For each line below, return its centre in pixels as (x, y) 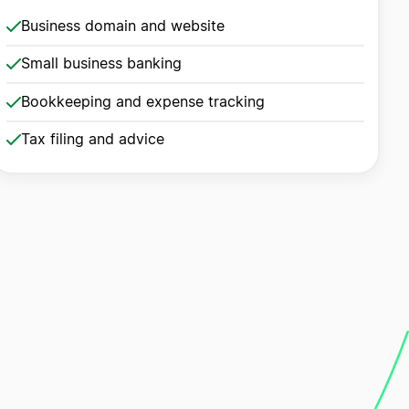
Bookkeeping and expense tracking (142, 102)
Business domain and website (122, 26)
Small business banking (101, 64)
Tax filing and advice (92, 140)
